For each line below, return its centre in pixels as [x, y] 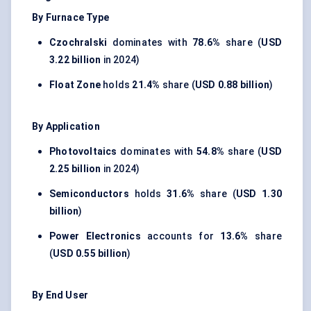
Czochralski [78, 43]
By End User [60, 295]
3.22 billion [75, 60]
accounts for [180, 236]
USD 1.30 [259, 194]
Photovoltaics [83, 152]
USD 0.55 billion [90, 254]
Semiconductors [89, 194]
